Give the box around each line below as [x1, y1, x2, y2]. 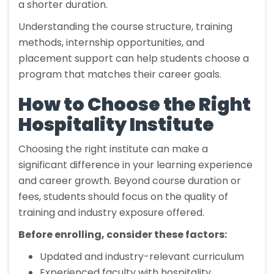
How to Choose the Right [18, 92, 251, 118]
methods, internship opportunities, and [18, 35, 204, 50]
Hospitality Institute [18, 112, 214, 138]
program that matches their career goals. [18, 67, 221, 82]
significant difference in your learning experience [18, 158, 253, 172]
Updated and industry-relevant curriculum [40, 250, 244, 264]
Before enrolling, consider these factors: [18, 228, 227, 242]
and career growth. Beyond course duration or [18, 174, 241, 188]
